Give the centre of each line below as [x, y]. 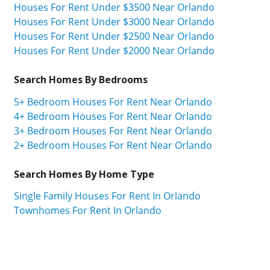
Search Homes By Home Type [84, 174]
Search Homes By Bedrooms [81, 79]
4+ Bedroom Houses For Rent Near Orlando [113, 116]
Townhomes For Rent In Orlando [88, 211]
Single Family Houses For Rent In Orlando [107, 196]
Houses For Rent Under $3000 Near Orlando [114, 21]
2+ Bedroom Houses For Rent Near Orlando [113, 145]
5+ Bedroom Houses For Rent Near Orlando [113, 102]
